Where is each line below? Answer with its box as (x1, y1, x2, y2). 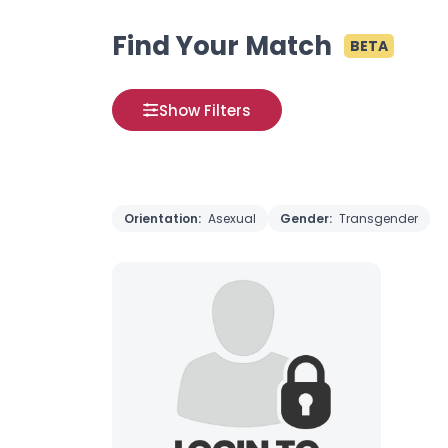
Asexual (208, 210, 256, 227)
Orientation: (124, 210, 204, 227)
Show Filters (159, 99, 251, 121)
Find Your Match (112, 28, 332, 64)
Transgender (339, 210, 418, 227)
